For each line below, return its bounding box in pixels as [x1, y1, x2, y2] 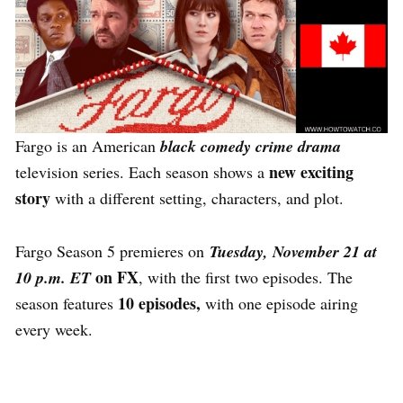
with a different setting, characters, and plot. [50, 186, 349, 209]
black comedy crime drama [160, 134, 341, 157]
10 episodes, [118, 291, 201, 315]
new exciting [269, 159, 354, 184]
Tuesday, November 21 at [210, 239, 377, 263]
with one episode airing [201, 291, 358, 314]
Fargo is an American [15, 134, 160, 157]
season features [15, 291, 118, 314]
